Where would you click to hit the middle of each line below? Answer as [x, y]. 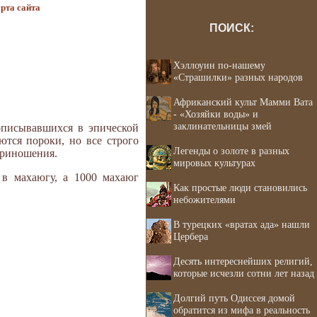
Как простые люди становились [240, 188]
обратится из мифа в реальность [242, 310]
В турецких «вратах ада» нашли [242, 224]
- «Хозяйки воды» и [216, 114]
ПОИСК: [231, 28]
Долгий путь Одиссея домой [234, 298]
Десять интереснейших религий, [243, 261]
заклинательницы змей [223, 126]
